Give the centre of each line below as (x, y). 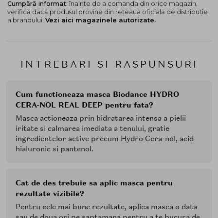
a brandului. (26, 20)
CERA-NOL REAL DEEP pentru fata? (84, 105)
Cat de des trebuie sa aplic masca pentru (94, 183)
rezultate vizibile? (50, 193)
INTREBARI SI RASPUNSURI (109, 64)
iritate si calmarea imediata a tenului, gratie (92, 128)
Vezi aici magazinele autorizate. (100, 20)
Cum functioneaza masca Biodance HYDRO (97, 94)
